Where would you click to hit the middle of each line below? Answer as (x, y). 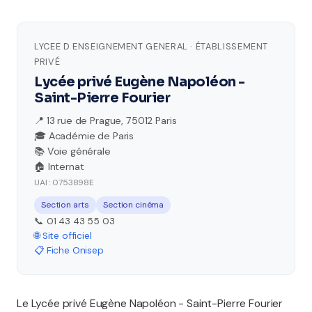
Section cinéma (134, 205)
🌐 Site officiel (63, 236)
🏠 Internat (59, 166)
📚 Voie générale (72, 151)
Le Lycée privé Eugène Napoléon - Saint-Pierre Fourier (150, 303)
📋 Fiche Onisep (69, 250)
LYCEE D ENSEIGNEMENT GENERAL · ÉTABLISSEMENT (151, 46)
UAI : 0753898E (64, 182)
